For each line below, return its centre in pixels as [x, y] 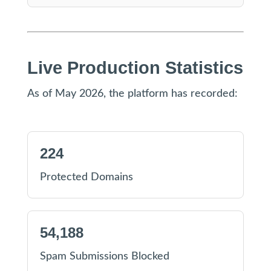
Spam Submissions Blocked [104, 256]
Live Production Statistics [135, 68]
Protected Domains [86, 177]
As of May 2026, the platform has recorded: [132, 94]
